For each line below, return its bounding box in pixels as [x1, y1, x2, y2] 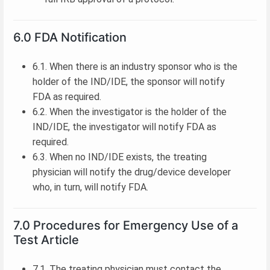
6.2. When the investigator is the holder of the [33, 105, 227, 118]
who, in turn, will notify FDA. [33, 181, 148, 193]
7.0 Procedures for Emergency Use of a [13, 218, 238, 233]
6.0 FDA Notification [13, 30, 127, 45]
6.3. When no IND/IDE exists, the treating [33, 151, 207, 163]
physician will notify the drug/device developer [33, 166, 231, 178]
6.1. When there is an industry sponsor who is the [33, 60, 237, 72]
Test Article [13, 232, 79, 247]
